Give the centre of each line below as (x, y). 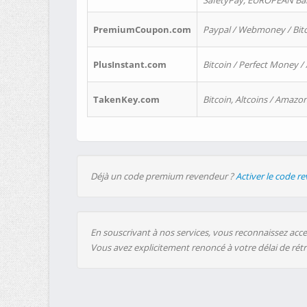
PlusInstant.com (130, 64)
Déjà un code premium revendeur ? (163, 176)
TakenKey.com (126, 99)
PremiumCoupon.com (142, 29)
